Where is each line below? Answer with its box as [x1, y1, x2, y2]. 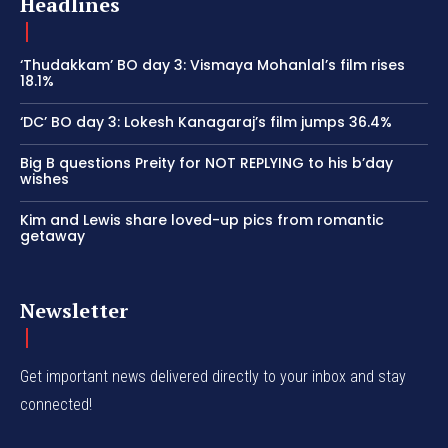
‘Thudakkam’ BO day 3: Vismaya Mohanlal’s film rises [20, 54, 405, 75]
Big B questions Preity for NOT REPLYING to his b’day [20, 152, 393, 173]
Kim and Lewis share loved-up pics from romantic [20, 209, 384, 230]
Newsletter [20, 296, 128, 324]
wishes [20, 168, 69, 189]
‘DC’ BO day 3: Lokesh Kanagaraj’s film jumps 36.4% [20, 111, 392, 132]
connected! [20, 394, 92, 414]
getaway [20, 225, 85, 246]
